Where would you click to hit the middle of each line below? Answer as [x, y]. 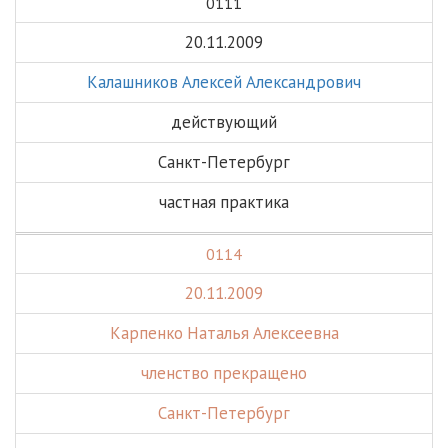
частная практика [224, 202]
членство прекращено [224, 373]
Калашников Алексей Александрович [224, 82]
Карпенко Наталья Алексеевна [224, 333]
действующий [224, 122]
